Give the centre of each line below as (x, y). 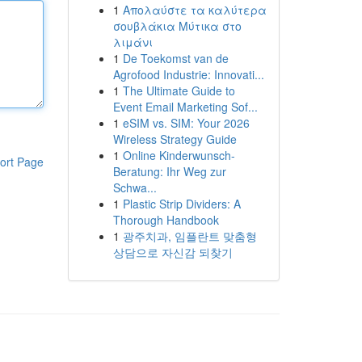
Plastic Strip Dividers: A (181, 204)
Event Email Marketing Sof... (185, 107)
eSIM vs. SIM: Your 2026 (186, 123)
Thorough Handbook (166, 220)
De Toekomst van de (175, 58)
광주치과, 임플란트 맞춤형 (189, 236)
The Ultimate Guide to (179, 90)
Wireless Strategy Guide (175, 139)
